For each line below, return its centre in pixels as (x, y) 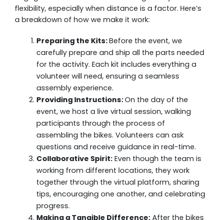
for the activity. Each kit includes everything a (116, 64)
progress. (53, 206)
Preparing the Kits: (72, 41)
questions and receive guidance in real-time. (116, 147)
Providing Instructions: (80, 99)
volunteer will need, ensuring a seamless (108, 76)
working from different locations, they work (113, 170)
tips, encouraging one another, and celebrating (121, 194)
